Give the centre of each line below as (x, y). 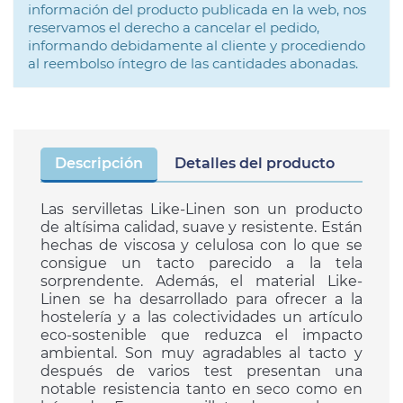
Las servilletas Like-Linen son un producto (201, 209)
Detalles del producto (255, 163)
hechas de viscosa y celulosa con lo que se (201, 245)
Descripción (99, 163)
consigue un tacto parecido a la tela (201, 263)
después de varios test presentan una (201, 371)
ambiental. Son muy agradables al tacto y (201, 353)
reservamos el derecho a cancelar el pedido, (174, 27)
